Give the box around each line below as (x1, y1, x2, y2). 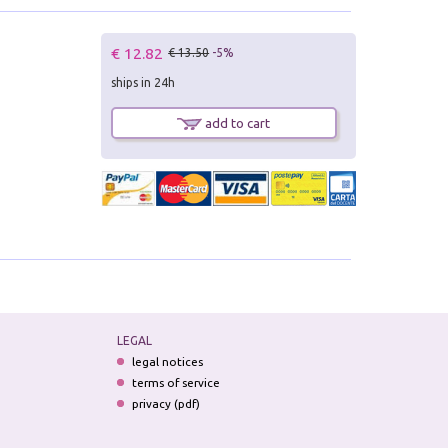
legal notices (131, 355, 203, 369)
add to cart (202, 115, 271, 130)
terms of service (131, 376, 220, 390)
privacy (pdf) (131, 397, 200, 411)
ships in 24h (111, 75, 176, 89)
